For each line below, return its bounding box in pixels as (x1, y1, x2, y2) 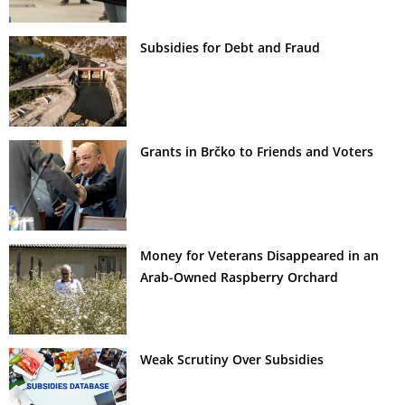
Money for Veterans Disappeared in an (140, 246, 379, 264)
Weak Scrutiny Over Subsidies (140, 350, 324, 368)
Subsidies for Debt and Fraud (140, 38, 320, 56)
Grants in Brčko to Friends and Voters (140, 142, 373, 160)
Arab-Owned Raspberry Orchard (140, 268, 338, 286)
